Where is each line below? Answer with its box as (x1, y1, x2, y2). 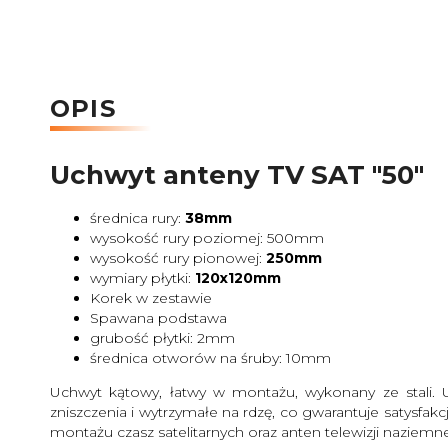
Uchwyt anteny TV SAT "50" (50, 158, 424, 191)
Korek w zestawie (90, 288, 212, 307)
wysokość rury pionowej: (90, 248, 266, 267)
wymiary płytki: (90, 268, 191, 287)
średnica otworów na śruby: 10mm (90, 348, 331, 367)
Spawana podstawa (90, 308, 227, 327)
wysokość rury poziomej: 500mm (90, 228, 324, 247)
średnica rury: (90, 208, 185, 227)
